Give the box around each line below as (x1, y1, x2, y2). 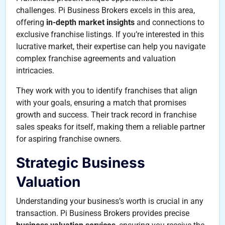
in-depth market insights (46, 17, 135, 27)
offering (16, 17, 46, 27)
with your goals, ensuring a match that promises (16, 97, 186, 107)
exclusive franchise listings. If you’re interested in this (16, 29, 204, 39)
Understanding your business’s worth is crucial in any (16, 196, 203, 206)
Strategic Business (16, 154, 145, 171)
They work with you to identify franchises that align (16, 85, 197, 95)
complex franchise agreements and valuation (16, 53, 176, 63)
